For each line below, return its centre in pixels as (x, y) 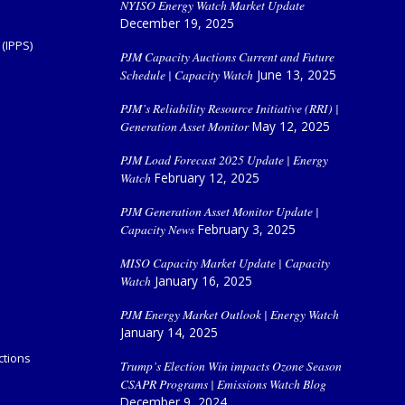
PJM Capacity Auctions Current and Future (227, 56)
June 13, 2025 (296, 74)
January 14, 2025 (169, 332)
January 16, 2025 (203, 280)
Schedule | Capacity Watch (186, 74)
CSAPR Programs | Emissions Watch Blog (223, 383)
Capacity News (157, 229)
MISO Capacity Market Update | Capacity (225, 262)
